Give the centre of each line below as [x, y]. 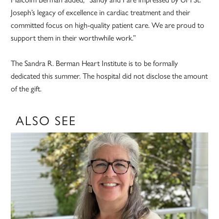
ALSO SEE [46, 120]
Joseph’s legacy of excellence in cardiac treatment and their [101, 12]
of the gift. [26, 88]
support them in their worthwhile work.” [74, 38]
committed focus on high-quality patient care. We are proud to [108, 25]
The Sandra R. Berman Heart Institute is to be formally [95, 63]
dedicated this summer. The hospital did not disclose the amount [109, 76]
